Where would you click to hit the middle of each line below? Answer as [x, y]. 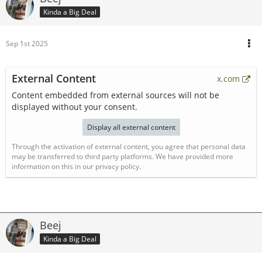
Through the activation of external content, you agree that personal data [129, 146]
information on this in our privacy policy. [76, 166]
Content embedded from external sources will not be [116, 95]
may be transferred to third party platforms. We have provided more [123, 156]
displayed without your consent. [75, 107]
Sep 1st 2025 [27, 44]
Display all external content [131, 127]
